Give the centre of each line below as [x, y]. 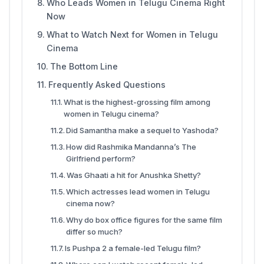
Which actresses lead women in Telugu [138, 191]
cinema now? [91, 203]
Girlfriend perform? [101, 158]
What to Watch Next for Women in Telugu [132, 34]
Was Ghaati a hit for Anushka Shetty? [134, 175]
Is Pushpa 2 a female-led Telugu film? [133, 248]
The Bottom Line [84, 66]
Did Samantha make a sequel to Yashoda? [143, 130]
